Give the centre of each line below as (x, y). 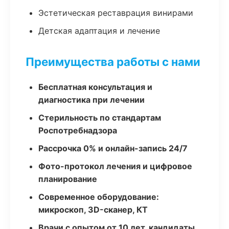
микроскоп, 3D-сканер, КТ (93, 210)
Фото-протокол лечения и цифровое (115, 166)
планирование (68, 179)
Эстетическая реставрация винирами (116, 13)
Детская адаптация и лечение (99, 31)
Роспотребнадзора (78, 130)
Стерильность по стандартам (100, 118)
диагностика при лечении (91, 100)
